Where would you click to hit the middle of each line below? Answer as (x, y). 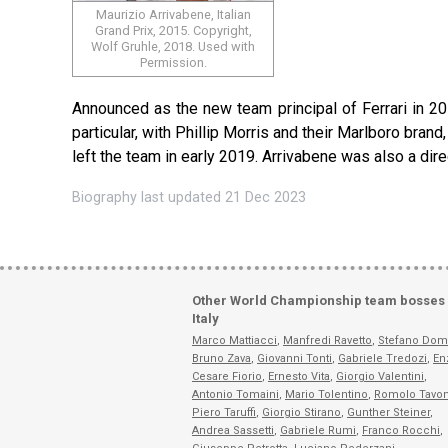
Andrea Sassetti (233, 430)
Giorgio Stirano (301, 412)
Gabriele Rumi (318, 430)
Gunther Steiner (388, 412)
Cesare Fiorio (227, 376)
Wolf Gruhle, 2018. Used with (173, 46)
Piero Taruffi (224, 412)
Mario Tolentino (326, 394)
